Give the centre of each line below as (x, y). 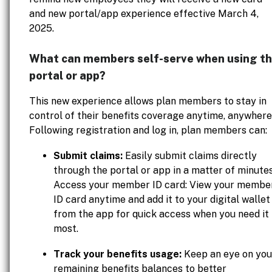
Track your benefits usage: (117, 254)
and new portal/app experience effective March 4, (144, 14)
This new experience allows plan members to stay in (148, 101)
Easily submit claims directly (190, 156)
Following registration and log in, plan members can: (148, 130)
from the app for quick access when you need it (161, 214)
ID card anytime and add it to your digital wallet (162, 199)
